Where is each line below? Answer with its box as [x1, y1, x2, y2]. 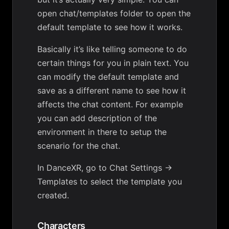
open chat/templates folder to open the [37, 8, 191, 18]
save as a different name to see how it [37, 85, 186, 96]
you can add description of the [37, 113, 157, 123]
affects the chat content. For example [37, 99, 183, 109]
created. [37, 190, 69, 200]
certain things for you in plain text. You [37, 58, 189, 68]
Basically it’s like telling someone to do [37, 44, 187, 54]
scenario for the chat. [37, 141, 120, 151]
